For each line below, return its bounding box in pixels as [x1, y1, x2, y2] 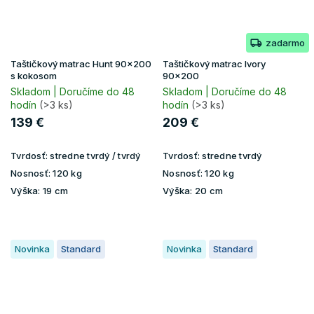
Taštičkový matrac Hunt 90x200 [11, 57, 151, 69]
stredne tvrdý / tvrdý [50, 149, 141, 161]
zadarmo [266, 36, 305, 48]
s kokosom [11, 69, 57, 81]
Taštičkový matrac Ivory [163, 57, 266, 69]
